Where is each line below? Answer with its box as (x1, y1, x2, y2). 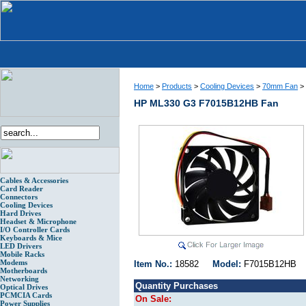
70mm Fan (262, 82, 298, 90)
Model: (212, 259, 244, 270)
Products (162, 82, 192, 90)
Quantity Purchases (135, 281, 218, 292)
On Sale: (135, 294, 171, 305)
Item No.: (134, 259, 175, 270)
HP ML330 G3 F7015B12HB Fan (134, 98, 279, 109)
